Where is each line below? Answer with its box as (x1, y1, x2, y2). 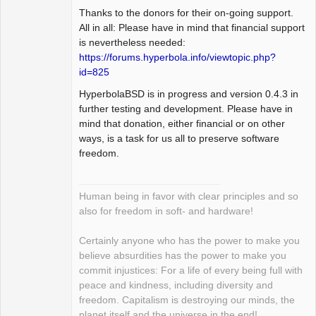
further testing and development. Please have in (79, 103, 293, 115)
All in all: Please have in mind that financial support (79, 22, 305, 34)
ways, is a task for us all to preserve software (79, 133, 279, 145)
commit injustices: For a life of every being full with (79, 265, 303, 276)
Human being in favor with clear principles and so (79, 191, 298, 202)
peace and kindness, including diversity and (79, 280, 273, 291)
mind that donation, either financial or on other (79, 118, 285, 130)
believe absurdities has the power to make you (79, 250, 286, 262)
